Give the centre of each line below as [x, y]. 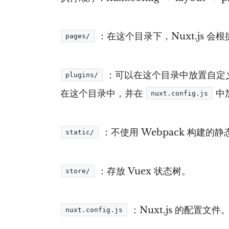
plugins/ [82, 75]
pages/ [78, 36]
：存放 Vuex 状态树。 [143, 171]
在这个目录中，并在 [103, 93]
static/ [80, 132]
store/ [78, 171]
